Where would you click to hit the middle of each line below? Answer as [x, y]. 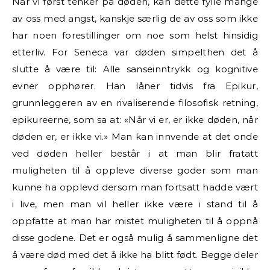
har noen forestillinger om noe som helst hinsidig [135, 35]
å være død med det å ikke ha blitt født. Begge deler [135, 254]
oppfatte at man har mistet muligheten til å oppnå [135, 221]
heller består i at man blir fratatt [167, 153]
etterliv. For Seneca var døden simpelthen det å [135, 52]
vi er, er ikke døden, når [203, 119]
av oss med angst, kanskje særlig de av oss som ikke [135, 18]
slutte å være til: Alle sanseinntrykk [105, 69]
